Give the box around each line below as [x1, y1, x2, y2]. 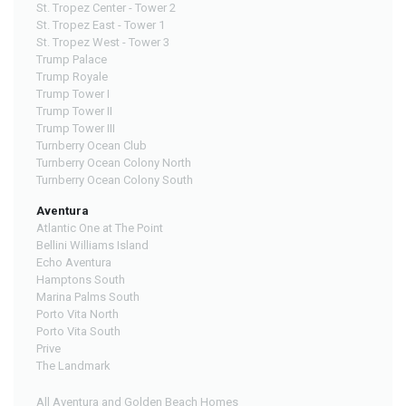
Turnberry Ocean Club [36, 139, 147, 153]
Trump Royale [36, 70, 108, 84]
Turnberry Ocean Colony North [36, 156, 191, 170]
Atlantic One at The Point [36, 221, 163, 236]
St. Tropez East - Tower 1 [36, 18, 165, 33]
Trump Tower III [36, 121, 115, 136]
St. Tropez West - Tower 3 [36, 35, 169, 50]
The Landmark [36, 359, 111, 373]
